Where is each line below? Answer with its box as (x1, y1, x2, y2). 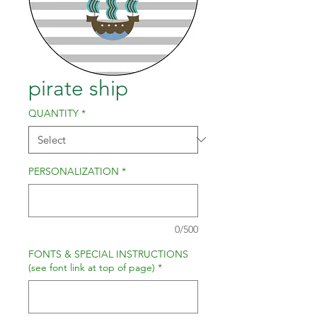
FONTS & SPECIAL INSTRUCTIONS (28, 247, 188, 260)
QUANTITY (28, 106, 79, 120)
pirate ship (28, 75, 128, 101)
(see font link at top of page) (28, 260, 155, 274)
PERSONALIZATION (28, 164, 119, 178)
